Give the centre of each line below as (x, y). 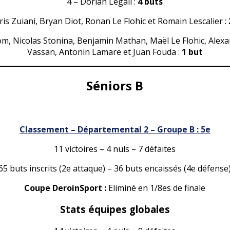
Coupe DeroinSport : (66, 188)
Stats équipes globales (115, 209)
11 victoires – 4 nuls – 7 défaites (115, 149)
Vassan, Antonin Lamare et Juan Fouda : (104, 52)
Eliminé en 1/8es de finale (157, 188)
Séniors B (115, 85)
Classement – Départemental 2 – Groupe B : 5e (115, 129)
